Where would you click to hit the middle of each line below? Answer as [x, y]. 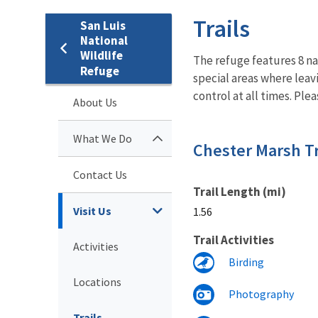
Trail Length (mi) [240, 191]
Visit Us [92, 210]
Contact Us [100, 174]
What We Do [103, 138]
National [104, 40]
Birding [246, 262]
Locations [97, 281]
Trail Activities [234, 240]
